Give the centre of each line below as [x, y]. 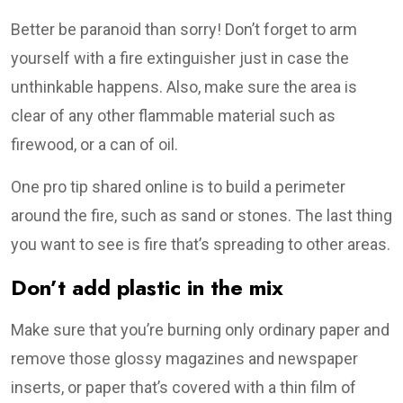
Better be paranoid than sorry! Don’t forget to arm [184, 29]
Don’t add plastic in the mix [147, 287]
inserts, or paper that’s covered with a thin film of [184, 387]
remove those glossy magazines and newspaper [184, 358]
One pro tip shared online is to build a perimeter [178, 186]
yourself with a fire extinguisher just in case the [180, 58]
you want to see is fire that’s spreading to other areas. [201, 244]
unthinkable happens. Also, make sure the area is [184, 86]
